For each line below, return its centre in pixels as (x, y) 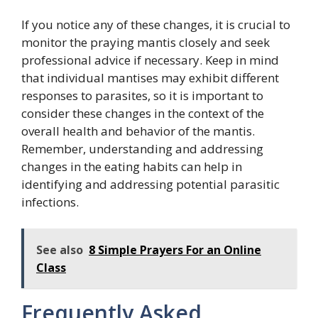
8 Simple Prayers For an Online (175, 250)
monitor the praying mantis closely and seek (146, 42)
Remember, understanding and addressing (142, 148)
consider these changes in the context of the (143, 113)
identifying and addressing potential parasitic (150, 184)
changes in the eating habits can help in (132, 166)
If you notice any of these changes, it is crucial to (156, 24)
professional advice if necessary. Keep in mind (150, 60)
